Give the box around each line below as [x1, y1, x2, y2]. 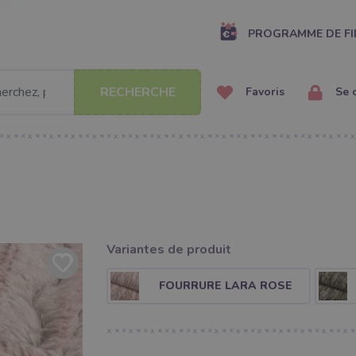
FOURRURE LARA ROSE [158, 277, 292, 293]
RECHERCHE [99, 83, 176, 101]
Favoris [242, 84, 284, 99]
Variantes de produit [106, 241, 231, 258]
